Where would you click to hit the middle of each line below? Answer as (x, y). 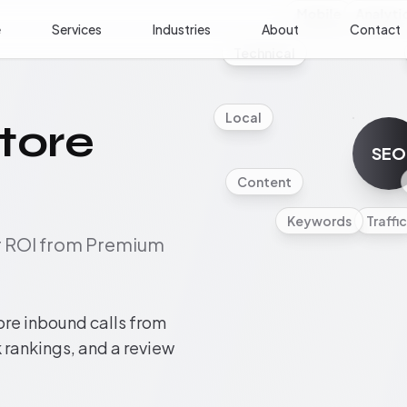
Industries (181, 29)
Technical (264, 53)
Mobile (319, 13)
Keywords (319, 221)
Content (264, 181)
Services (76, 29)
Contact (375, 29)
